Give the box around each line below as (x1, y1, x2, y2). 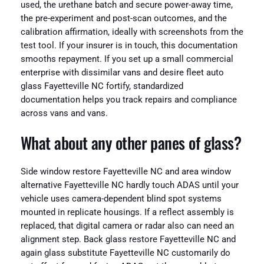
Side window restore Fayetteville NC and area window (20, 167, 231, 177)
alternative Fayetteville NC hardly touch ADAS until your (20, 180, 239, 191)
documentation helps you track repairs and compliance (20, 95, 237, 105)
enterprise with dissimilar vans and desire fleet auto (20, 68, 224, 78)
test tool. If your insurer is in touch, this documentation (20, 41, 237, 51)
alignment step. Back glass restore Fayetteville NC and (20, 235, 236, 245)
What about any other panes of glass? (20, 130, 242, 154)
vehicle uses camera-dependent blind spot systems (20, 194, 222, 204)
